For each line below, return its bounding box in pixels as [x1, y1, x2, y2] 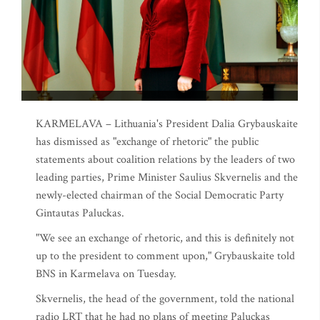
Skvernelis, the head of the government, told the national [36, 291, 294, 306]
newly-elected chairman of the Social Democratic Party [36, 188, 284, 203]
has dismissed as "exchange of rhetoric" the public [36, 134, 259, 149]
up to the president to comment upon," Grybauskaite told [36, 249, 295, 264]
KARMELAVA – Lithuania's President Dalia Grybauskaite [36, 116, 298, 131]
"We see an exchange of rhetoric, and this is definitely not [36, 231, 294, 246]
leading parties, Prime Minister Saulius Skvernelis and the [36, 170, 298, 185]
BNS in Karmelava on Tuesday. [36, 266, 176, 281]
